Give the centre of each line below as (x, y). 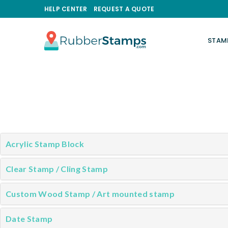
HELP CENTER (66, 9)
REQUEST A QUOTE (124, 9)
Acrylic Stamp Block (45, 144)
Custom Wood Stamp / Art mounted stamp (90, 194)
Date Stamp (29, 219)
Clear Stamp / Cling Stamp (57, 169)
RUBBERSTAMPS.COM (98, 55)
